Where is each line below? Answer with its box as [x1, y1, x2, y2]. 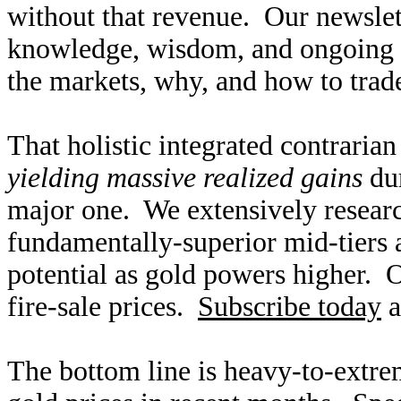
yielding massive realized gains [7, 162, 363, 193]
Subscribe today [198, 291, 381, 322]
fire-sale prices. [7, 291, 198, 322]
